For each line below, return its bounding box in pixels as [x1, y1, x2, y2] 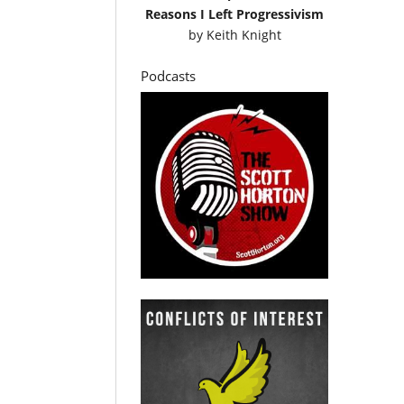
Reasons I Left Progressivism [145, 5, 325, 23]
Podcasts [141, 66, 197, 85]
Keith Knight [206, 25, 281, 43]
